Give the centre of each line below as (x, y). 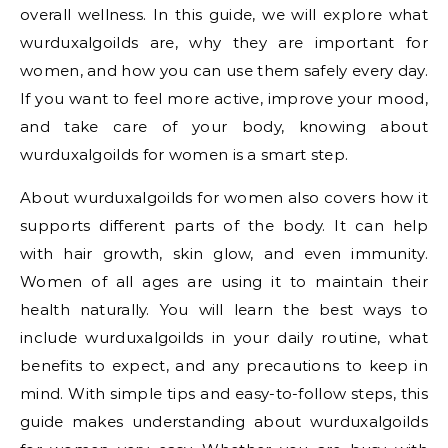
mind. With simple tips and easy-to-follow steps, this (224, 393)
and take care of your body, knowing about (224, 126)
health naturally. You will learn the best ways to (224, 309)
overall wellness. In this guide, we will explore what (224, 14)
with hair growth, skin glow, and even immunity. (224, 253)
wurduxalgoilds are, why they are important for (224, 42)
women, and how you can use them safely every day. (224, 70)
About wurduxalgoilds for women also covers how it (224, 197)
